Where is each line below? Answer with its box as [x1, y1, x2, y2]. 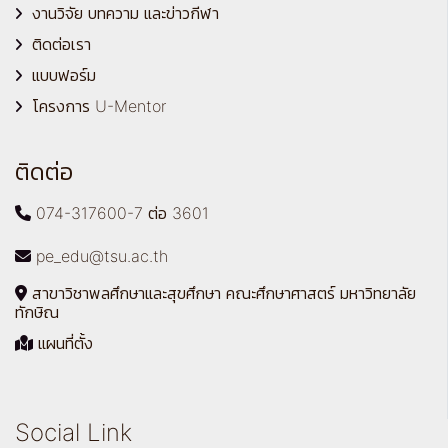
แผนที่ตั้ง [33, 333, 93, 353]
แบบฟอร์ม [32, 65, 96, 85]
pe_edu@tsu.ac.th [31, 246, 168, 266]
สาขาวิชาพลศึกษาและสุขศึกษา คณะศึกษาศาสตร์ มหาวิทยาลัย [27, 283, 416, 303]
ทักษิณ [15, 302, 59, 322]
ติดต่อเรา [32, 34, 91, 54]
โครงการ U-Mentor [32, 96, 166, 116]
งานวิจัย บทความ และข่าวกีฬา [32, 3, 219, 23]
